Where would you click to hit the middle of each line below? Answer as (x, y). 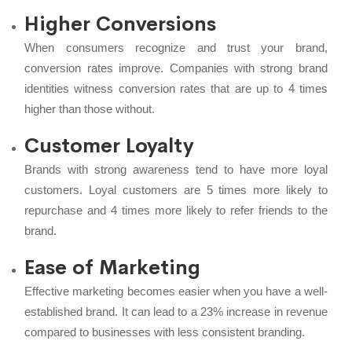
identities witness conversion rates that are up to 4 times (176, 88)
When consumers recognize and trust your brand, (176, 47)
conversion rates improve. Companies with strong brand (176, 68)
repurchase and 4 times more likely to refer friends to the (176, 210)
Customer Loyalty (110, 145)
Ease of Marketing (113, 267)
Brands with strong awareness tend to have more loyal (176, 169)
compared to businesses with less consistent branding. (165, 332)
